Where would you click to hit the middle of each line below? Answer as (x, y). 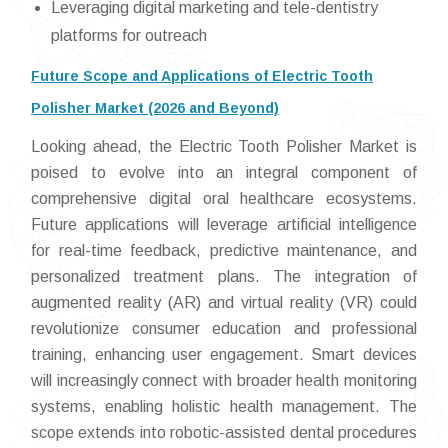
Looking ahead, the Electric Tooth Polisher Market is (224, 146)
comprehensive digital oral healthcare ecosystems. (224, 198)
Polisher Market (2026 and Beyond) (155, 108)
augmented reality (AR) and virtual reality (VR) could (224, 302)
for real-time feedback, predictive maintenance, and (224, 250)
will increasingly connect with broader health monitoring (224, 380)
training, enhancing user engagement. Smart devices (224, 354)
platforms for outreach (129, 35)
